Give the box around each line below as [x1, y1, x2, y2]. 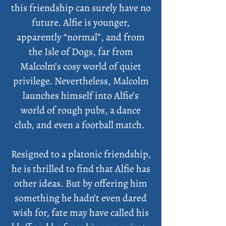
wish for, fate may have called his [13, 206, 149, 219]
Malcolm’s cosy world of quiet [20, 60, 141, 73]
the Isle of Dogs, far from [28, 45, 133, 59]
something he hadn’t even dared [15, 191, 147, 205]
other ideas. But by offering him [14, 177, 147, 190]
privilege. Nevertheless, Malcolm [13, 74, 149, 88]
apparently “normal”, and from [17, 30, 145, 44]
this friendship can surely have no [11, 1, 151, 15]
